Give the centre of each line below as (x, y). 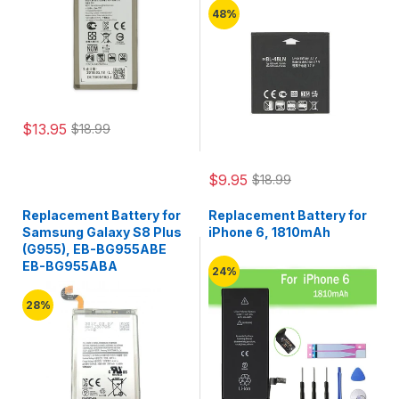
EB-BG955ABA (70, 266)
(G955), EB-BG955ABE (94, 249)
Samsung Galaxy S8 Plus (102, 232)
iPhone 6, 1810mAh (269, 232)
